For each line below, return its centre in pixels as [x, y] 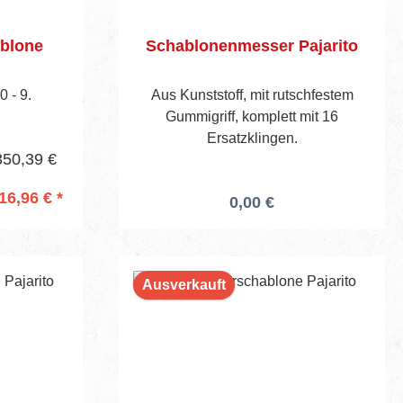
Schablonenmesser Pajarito [252, 45]
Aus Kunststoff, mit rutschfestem [252, 94]
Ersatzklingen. [252, 138]
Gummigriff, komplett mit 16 [252, 116]
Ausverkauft [184, 284]
